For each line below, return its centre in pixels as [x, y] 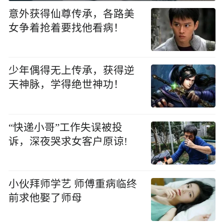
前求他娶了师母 [45, 198]
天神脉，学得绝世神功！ [66, 85]
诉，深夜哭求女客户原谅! [68, 141]
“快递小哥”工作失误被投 [66, 127]
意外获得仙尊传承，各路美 [72, 14]
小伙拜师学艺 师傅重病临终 [73, 184]
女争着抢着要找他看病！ [66, 28]
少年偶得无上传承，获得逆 [72, 71]
